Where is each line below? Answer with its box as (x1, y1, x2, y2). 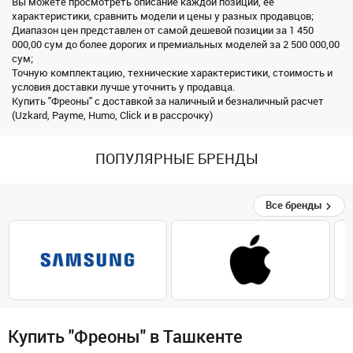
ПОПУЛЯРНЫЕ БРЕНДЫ (95, 150, 258, 168)
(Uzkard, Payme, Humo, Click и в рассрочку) (12, 109, 213, 121)
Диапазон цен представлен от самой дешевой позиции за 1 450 (12, 24, 314, 36)
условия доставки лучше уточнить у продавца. (12, 80, 235, 93)
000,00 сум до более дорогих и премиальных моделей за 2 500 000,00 (12, 38, 340, 50)
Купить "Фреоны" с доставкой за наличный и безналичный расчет (12, 95, 324, 107)
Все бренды (266, 199, 325, 211)
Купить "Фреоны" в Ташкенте (8, 325, 243, 347)
